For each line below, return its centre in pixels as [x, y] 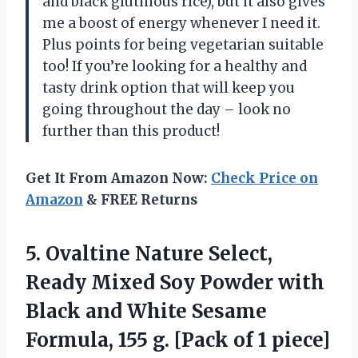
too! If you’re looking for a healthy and [175, 66]
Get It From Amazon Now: [118, 178]
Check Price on [265, 178]
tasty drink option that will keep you [169, 88]
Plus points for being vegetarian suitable [183, 44]
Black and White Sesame [146, 311]
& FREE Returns [140, 199]
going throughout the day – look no [167, 109]
